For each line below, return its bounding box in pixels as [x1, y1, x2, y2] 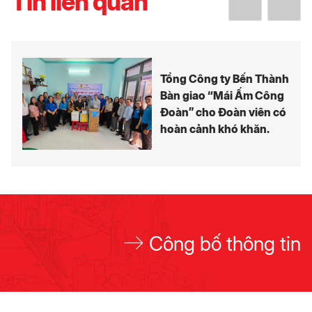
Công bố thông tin [149, 228, 301, 257]
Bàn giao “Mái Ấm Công [160, 87, 284, 104]
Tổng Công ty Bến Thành [160, 70, 289, 87]
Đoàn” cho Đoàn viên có [160, 104, 286, 120]
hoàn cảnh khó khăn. [160, 120, 270, 137]
